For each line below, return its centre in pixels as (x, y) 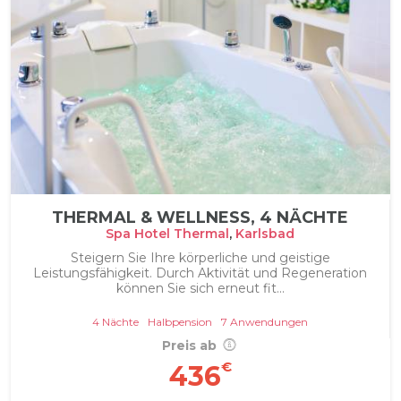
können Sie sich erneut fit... (200, 289)
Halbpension (180, 322)
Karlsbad (265, 234)
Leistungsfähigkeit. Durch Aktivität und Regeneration (200, 273)
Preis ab (191, 346)
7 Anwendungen (264, 322)
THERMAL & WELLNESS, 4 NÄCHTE (200, 218)
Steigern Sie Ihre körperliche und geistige (200, 258)
